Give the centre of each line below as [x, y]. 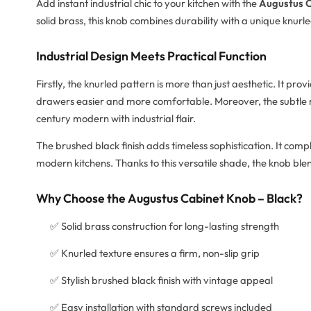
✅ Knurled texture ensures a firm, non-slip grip [155, 253]
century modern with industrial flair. [116, 119]
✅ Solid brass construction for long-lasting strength [165, 226]
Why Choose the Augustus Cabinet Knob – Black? [169, 199]
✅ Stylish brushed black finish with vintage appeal [161, 280]
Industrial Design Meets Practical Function [151, 56]
